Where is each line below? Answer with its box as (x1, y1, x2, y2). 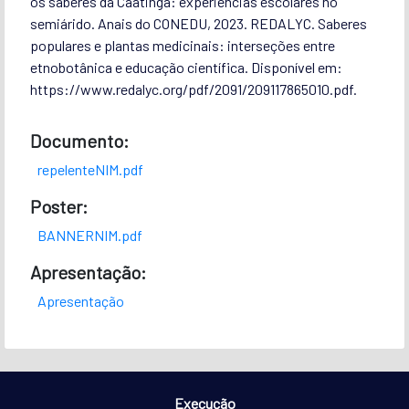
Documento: (29, 129, 129, 152)
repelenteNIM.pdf (37, 160, 143, 178)
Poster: (29, 194, 88, 217)
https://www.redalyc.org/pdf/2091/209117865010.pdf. (29, 79, 357, 98)
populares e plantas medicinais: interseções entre (29, 36, 335, 54)
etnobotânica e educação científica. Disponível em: (29, 58, 342, 76)
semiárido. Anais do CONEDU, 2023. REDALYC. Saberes (29, 14, 367, 32)
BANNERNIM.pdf (37, 225, 142, 244)
